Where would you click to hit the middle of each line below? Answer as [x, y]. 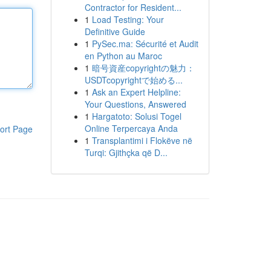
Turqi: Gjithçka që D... [126, 152]
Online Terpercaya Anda [131, 128]
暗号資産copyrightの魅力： [143, 68]
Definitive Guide [115, 31]
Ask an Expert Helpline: [136, 92]
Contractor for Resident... [133, 7]
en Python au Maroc [123, 56]
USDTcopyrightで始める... [133, 80]
